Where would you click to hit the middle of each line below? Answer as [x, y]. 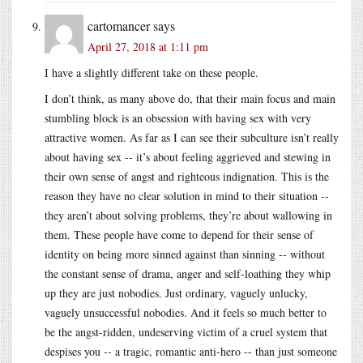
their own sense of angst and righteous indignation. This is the [187, 176]
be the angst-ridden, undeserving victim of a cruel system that [186, 331]
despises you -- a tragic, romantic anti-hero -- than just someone [191, 351]
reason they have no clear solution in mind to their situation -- [187, 195]
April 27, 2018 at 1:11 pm [148, 46]
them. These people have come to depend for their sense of [179, 234]
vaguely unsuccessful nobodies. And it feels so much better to [186, 312]
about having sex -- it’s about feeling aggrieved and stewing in [188, 156]
